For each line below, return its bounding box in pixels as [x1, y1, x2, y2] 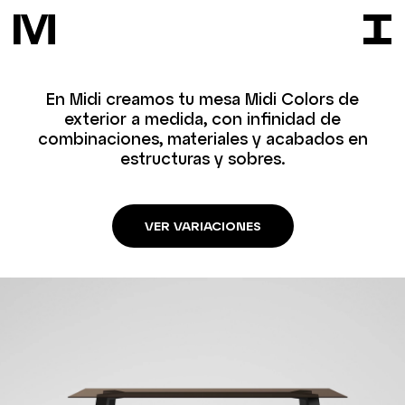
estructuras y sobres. [119, 148, 286, 168]
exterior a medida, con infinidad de [64, 108, 341, 128]
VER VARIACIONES [144, 218, 261, 233]
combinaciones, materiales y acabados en [37, 128, 368, 148]
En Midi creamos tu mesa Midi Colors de [46, 89, 359, 108]
